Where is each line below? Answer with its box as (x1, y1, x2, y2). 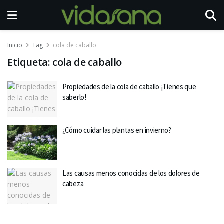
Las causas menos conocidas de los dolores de (62, 168, 200, 178)
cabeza (62, 179, 84, 188)
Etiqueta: (7, 55, 52, 69)
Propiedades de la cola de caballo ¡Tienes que (62, 82, 196, 91)
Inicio (7, 41, 22, 49)
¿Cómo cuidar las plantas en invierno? (62, 125, 171, 135)
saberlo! (62, 92, 86, 102)
